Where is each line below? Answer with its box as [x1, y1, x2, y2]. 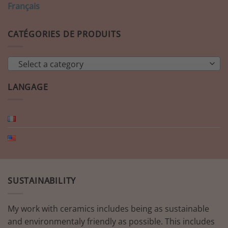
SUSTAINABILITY [8, 175, 76, 187]
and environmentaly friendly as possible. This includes [8, 215, 215, 227]
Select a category [18, 58, 83, 70]
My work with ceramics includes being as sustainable [8, 203, 209, 214]
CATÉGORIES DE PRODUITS [8, 28, 121, 40]
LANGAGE [8, 81, 48, 93]
